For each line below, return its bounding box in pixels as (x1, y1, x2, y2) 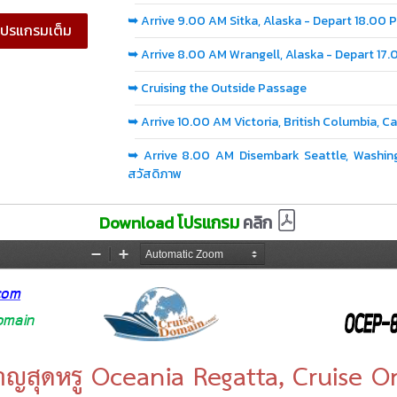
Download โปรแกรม (99, 209, 243, 236)
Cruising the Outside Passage (141, 79, 307, 98)
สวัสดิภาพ (128, 165, 182, 184)
